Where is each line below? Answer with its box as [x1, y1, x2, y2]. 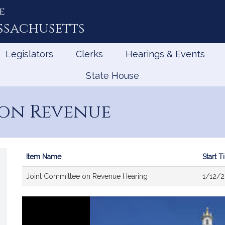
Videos [22, 167, 45, 175]
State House [86, 70, 139, 81]
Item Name [26, 153, 61, 161]
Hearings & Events [126, 49, 205, 59]
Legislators [6, 49, 53, 59]
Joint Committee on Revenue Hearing [26, 172, 148, 180]
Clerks [76, 49, 103, 59]
